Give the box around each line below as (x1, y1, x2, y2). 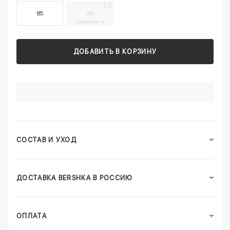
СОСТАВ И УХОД (16, 136, 76, 144)
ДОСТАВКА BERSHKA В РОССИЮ (16, 174, 133, 182)
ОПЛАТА (16, 212, 47, 220)
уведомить (76, 18, 105, 25)
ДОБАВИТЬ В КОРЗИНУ (73, 48, 157, 56)
